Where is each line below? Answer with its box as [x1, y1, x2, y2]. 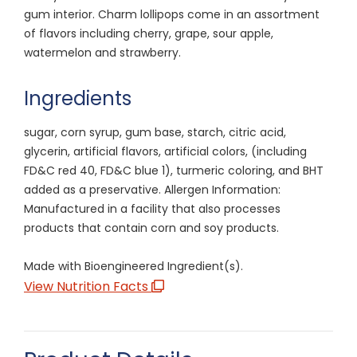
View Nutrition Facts [24, 277, 151, 296]
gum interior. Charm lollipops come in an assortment [24, 6, 320, 22]
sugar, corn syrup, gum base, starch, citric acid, [24, 124, 286, 140]
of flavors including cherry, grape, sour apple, [24, 25, 273, 41]
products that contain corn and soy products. [24, 219, 279, 236]
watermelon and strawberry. [24, 44, 181, 61]
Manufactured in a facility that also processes [24, 200, 280, 217]
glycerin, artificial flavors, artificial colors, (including [24, 143, 307, 159]
